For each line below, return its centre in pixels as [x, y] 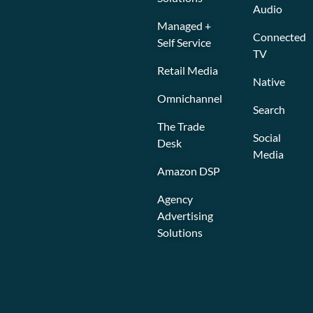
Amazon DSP [188, 170]
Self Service [184, 42]
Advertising [185, 215]
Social [267, 137]
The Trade [181, 126]
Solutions [180, 232]
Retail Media [187, 70]
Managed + [184, 25]
